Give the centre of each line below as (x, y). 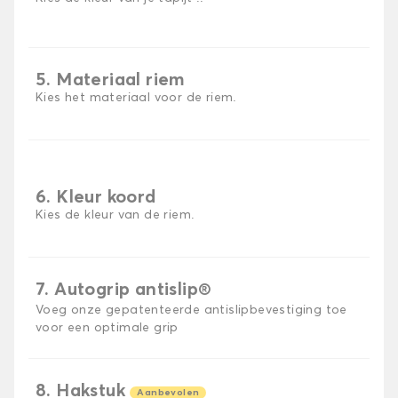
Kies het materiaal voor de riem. (136, 98)
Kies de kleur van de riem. (115, 215)
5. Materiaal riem (111, 80)
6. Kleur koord (96, 198)
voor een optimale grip (107, 328)
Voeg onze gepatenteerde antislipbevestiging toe (191, 310)
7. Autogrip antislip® (124, 290)
